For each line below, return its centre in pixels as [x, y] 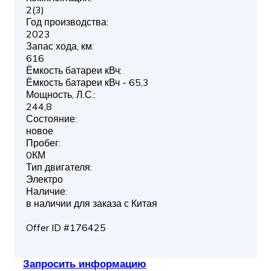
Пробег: [43, 143]
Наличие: [47, 191]
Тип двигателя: [59, 167]
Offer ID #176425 [66, 227]
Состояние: [51, 119]
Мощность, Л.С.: [61, 94]
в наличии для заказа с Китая [92, 203]
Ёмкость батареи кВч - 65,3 [87, 82]
